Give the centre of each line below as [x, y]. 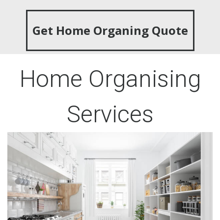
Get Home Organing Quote [110, 30]
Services [110, 114]
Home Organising [110, 79]
